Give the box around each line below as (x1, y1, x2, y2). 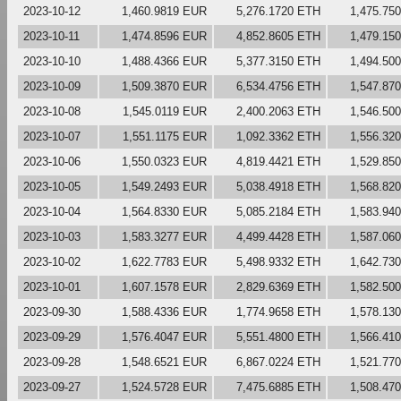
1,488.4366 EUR (122, 54, 207, 68)
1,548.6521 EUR (122, 354, 207, 369)
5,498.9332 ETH (236, 254, 320, 269)
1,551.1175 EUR (123, 129, 207, 143)
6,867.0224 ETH (236, 354, 320, 369)
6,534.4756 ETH (236, 79, 320, 93)
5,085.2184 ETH (236, 204, 320, 218)
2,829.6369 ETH (236, 279, 320, 294)
